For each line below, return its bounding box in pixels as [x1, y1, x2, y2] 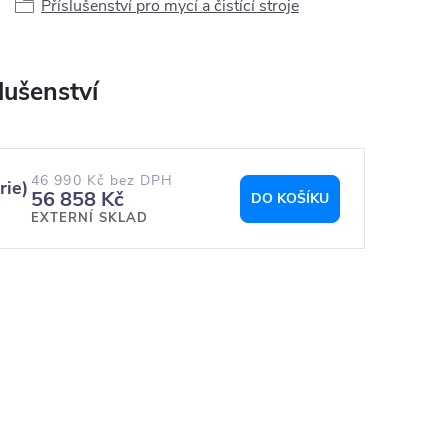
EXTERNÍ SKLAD [31, 208, 148, 227]
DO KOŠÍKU [250, 188, 329, 208]
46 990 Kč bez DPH [31, 170, 174, 190]
